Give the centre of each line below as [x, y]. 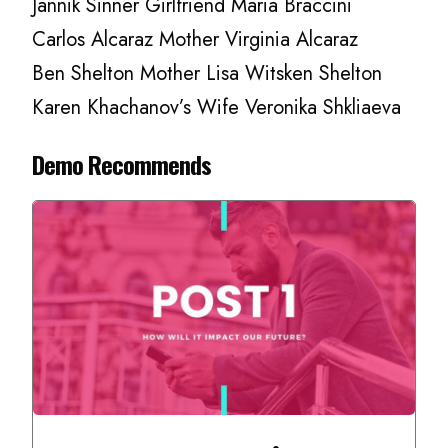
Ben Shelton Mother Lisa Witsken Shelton [207, 73]
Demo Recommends [122, 163]
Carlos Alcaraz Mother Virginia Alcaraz [195, 39]
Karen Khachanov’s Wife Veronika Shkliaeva [217, 107]
